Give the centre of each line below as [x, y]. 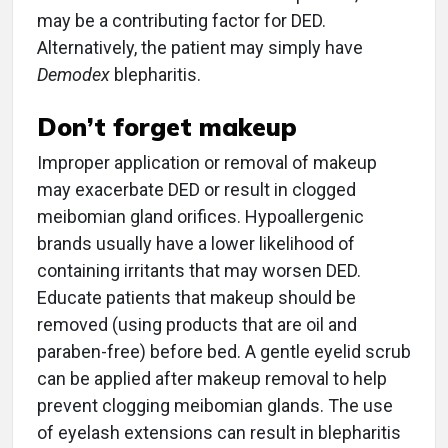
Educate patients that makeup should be [196, 297]
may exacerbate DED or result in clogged [196, 189]
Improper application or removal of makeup [207, 162]
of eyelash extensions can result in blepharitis [219, 432]
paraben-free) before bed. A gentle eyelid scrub [224, 351]
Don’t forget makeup [167, 126]
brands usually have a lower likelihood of [196, 243]
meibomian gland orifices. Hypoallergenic [200, 216]
